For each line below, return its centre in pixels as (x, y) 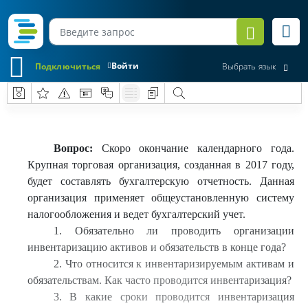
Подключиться (68, 66)
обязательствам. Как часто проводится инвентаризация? (159, 280)
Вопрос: (73, 148)
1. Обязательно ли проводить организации (174, 231)
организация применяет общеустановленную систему (161, 198)
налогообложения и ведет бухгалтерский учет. (136, 214)
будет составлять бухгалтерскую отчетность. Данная (161, 181)
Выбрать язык (249, 67)
